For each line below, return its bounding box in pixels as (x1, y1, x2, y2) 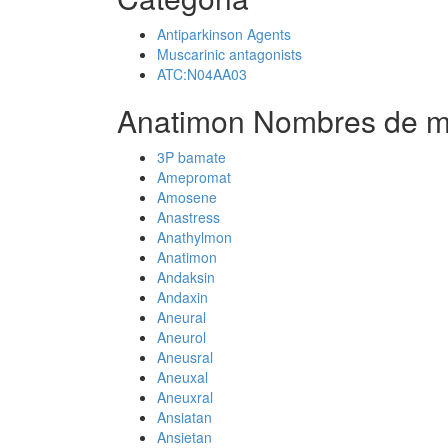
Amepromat (157, 167, 231, 187)
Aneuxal (157, 367, 208, 387)
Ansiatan (157, 407, 212, 427)
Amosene (157, 187, 217, 207)
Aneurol (157, 327, 206, 347)
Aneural (157, 307, 206, 327)
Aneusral (157, 347, 213, 367)
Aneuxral (157, 387, 213, 407)
